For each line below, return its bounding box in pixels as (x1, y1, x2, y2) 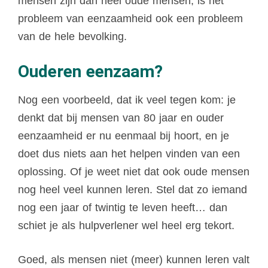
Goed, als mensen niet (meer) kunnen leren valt (18, 254, 249, 266)
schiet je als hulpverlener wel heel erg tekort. (18, 220, 238, 232)
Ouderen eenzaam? (18, 62, 163, 82)
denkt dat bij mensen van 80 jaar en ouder (18, 112, 224, 124)
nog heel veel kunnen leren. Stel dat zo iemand (18, 184, 247, 196)
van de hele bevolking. (18, 31, 127, 43)
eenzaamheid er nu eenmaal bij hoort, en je (18, 130, 229, 142)
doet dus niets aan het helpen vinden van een (18, 148, 240, 160)
